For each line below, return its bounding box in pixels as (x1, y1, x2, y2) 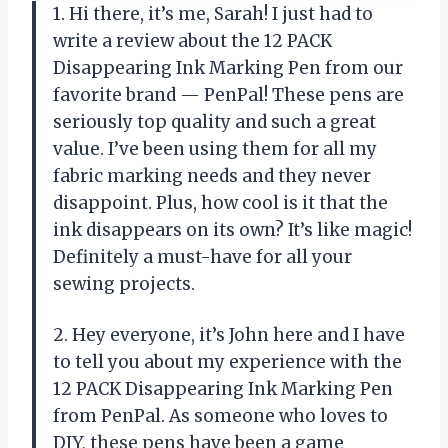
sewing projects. (53, 273, 195, 296)
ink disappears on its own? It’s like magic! (53, 219, 412, 242)
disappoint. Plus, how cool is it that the (53, 192, 388, 215)
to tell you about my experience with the (53, 351, 402, 374)
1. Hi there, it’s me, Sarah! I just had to (53, 3, 373, 26)
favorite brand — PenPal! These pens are (53, 84, 404, 107)
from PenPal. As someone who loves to (53, 405, 388, 428)
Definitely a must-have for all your (53, 246, 352, 269)
